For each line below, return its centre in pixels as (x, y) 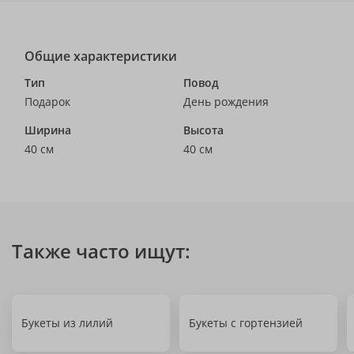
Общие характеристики (101, 56)
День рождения (226, 102)
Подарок (47, 102)
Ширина (48, 130)
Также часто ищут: (101, 251)
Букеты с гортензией (246, 323)
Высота (203, 130)
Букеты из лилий (67, 323)
